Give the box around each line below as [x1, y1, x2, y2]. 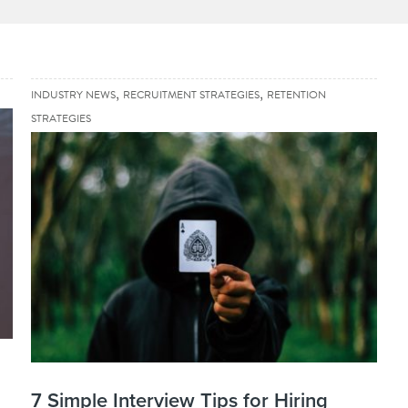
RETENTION [267, 87, 326, 104]
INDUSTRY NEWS [31, 87, 116, 104]
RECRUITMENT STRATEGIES [123, 87, 260, 104]
